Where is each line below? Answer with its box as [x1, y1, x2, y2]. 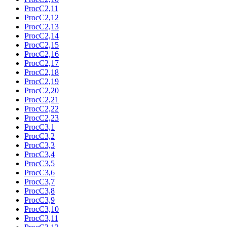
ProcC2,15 [24, 40, 59, 49]
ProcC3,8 [24, 186, 55, 195]
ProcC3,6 [24, 168, 55, 177]
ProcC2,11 [24, 4, 58, 13]
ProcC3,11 [24, 213, 58, 222]
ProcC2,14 [24, 31, 59, 40]
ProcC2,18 [24, 67, 59, 77]
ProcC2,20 [24, 86, 59, 95]
